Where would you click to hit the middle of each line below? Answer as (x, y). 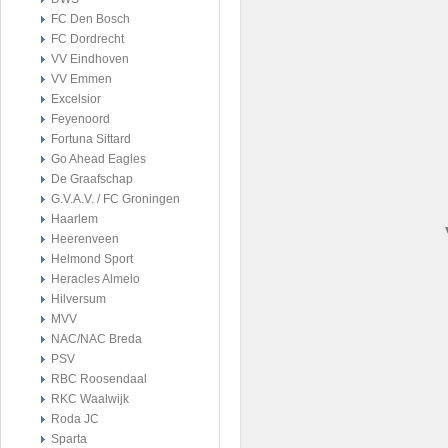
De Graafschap (92, 179)
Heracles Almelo (95, 279)
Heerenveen (85, 239)
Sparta (69, 439)
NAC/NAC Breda (96, 339)
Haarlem (74, 219)
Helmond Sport (92, 259)
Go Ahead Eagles (98, 159)
